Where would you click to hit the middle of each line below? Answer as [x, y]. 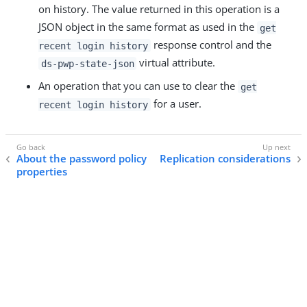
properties [42, 171]
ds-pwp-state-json [87, 63]
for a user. [176, 104]
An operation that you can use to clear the [138, 86]
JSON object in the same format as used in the [148, 27]
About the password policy [82, 158]
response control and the [211, 45]
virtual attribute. [176, 63]
